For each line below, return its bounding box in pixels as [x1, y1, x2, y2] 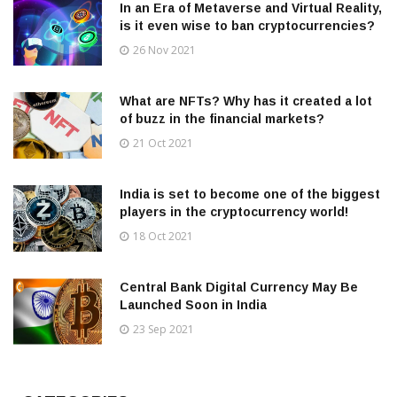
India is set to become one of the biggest [120, 187, 380, 202]
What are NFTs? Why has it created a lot [120, 94, 372, 109]
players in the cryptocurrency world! [120, 205, 348, 220]
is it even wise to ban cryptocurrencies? [120, 19, 375, 34]
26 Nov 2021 [133, 43, 196, 58]
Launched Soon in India [120, 298, 267, 313]
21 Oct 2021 [133, 136, 193, 152]
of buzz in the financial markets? [120, 112, 324, 127]
